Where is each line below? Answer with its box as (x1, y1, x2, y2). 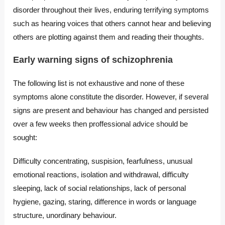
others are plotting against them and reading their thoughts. (13, 33, 204, 42)
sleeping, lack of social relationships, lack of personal (13, 184, 186, 193)
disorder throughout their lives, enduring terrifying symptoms (13, 6, 209, 15)
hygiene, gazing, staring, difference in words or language (13, 197, 197, 206)
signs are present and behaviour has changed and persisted (13, 106, 209, 115)
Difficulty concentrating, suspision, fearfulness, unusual (13, 157, 193, 166)
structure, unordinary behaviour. (13, 211, 117, 220)
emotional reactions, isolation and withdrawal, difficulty (13, 170, 189, 179)
